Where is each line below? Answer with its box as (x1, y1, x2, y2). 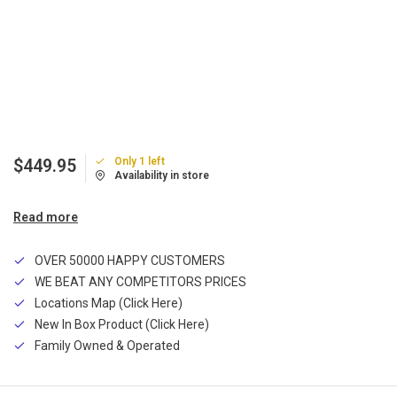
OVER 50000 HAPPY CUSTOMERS (35, 253, 225, 268)
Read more (13, 210, 78, 224)
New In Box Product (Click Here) (35, 317, 209, 331)
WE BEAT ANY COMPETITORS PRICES (35, 275, 246, 289)
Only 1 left (114, 155, 165, 167)
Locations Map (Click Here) (35, 296, 183, 310)
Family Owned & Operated (35, 339, 180, 353)
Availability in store (114, 169, 209, 182)
